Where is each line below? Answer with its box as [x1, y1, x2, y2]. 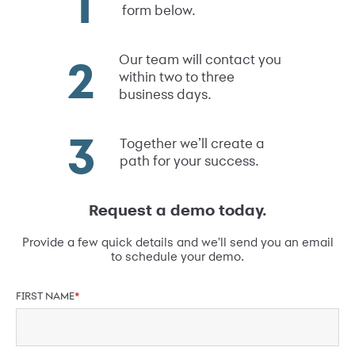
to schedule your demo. [111, 249, 244, 265]
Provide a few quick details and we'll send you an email [21, 235, 334, 250]
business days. [119, 86, 212, 103]
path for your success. [120, 152, 259, 170]
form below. [122, 2, 196, 19]
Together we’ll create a [120, 135, 265, 152]
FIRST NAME [16, 288, 74, 303]
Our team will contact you [119, 51, 281, 68]
